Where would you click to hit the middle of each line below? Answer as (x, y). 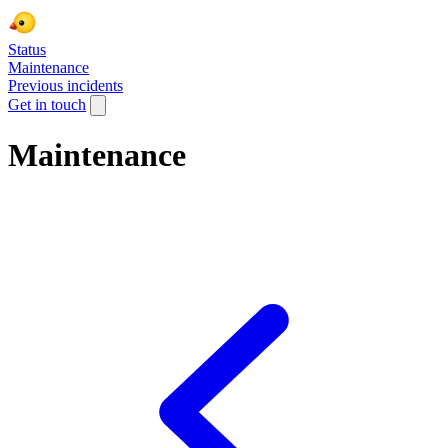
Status (27, 49)
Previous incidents (65, 85)
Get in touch (47, 104)
